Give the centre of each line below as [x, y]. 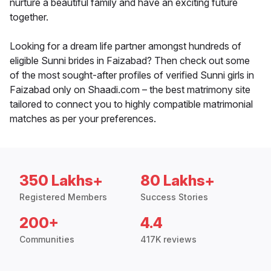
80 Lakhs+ [178, 181]
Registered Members [63, 197]
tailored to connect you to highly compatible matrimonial [131, 104]
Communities [47, 240]
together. [29, 17]
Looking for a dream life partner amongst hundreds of [126, 46]
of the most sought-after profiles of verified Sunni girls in [132, 75]
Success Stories [174, 197]
